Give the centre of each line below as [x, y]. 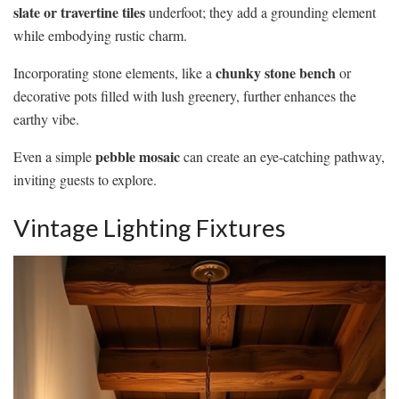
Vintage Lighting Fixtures [150, 227]
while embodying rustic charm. [100, 36]
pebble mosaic [138, 157]
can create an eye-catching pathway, [282, 157]
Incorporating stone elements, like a [114, 73]
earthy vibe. [46, 119]
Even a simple [54, 157]
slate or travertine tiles [79, 12]
